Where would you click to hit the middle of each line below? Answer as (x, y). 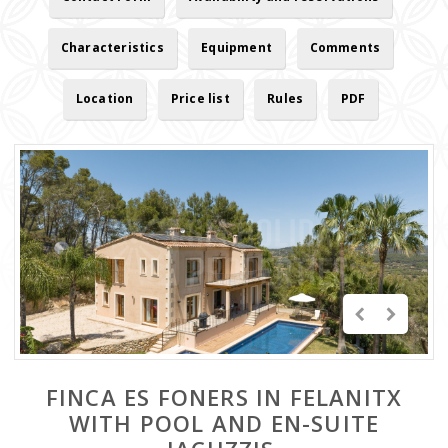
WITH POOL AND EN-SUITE (224, 423)
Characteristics (112, 47)
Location (104, 98)
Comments (345, 47)
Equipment (237, 47)
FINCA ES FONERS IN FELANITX (224, 397)
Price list (200, 98)
